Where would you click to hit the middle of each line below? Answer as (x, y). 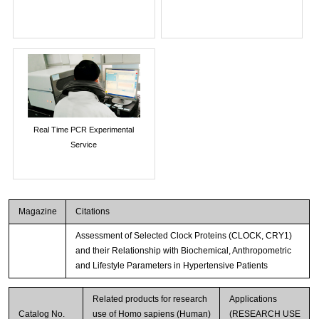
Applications (253, 299)
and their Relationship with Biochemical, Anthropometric (183, 251)
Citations (92, 212)
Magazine (37, 212)
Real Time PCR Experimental (84, 129)
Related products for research (150, 299)
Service (84, 144)
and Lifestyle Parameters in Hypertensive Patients (171, 266)
